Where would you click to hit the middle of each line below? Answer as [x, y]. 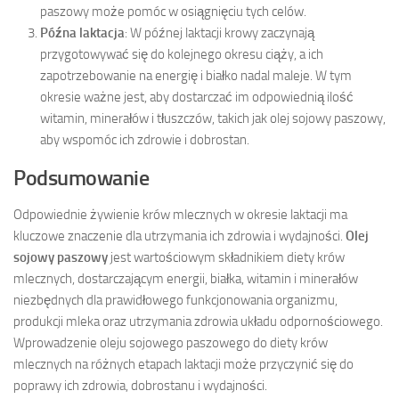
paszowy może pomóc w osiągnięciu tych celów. [173, 11]
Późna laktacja [82, 33]
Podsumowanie [81, 177]
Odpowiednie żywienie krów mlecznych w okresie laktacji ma [180, 214]
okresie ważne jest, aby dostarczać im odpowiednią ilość [197, 97]
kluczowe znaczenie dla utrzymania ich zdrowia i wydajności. [179, 236]
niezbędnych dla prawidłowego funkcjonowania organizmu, [175, 300]
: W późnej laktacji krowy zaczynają [220, 33]
